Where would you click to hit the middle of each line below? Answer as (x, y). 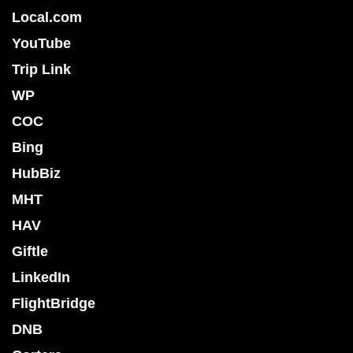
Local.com (47, 18)
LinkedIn (41, 278)
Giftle (30, 252)
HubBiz (36, 174)
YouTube (41, 44)
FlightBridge (54, 304)
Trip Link (41, 70)
